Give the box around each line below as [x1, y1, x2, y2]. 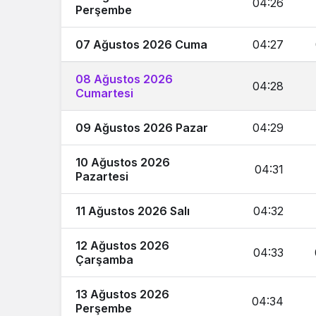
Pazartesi [75, 169, 128, 183]
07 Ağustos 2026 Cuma [75, 37, 207, 51]
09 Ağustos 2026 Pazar [75, 121, 208, 135]
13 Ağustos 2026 [75, 287, 169, 301]
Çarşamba [75, 253, 133, 267]
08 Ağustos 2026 [75, 72, 173, 86]
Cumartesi [75, 86, 133, 100]
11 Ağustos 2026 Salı [75, 204, 190, 218]
